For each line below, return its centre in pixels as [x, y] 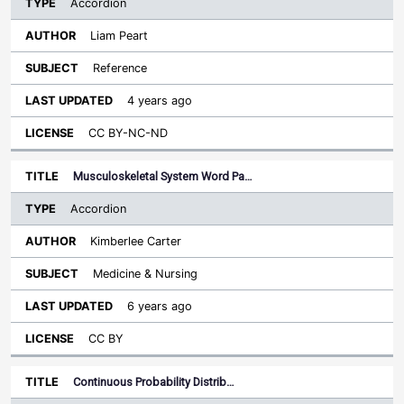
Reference [120, 68]
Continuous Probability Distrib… [154, 382]
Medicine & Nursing [145, 274]
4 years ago [160, 101]
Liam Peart [119, 36]
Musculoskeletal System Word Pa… [163, 176]
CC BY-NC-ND [128, 133]
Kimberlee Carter [136, 241]
